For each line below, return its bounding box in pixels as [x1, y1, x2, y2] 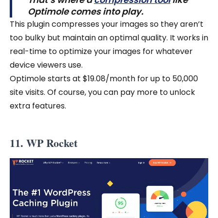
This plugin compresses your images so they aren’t [10, 18, 203, 30]
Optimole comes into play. [28, 5, 145, 18]
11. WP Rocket [10, 134, 77, 151]
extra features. [10, 100, 68, 111]
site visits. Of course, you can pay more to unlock [10, 86, 195, 98]
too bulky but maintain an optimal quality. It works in [10, 32, 208, 43]
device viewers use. [10, 59, 83, 71]
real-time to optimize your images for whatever [10, 45, 193, 57]
